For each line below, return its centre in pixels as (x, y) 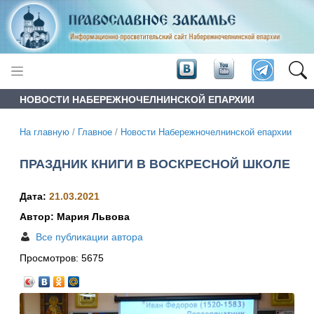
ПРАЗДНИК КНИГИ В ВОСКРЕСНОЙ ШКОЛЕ (155, 164)
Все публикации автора (89, 237)
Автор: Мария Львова (75, 217)
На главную (45, 132)
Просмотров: (50, 258)
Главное (95, 132)
